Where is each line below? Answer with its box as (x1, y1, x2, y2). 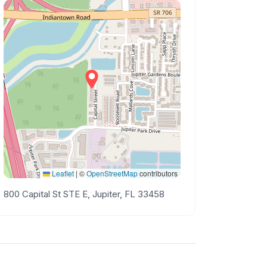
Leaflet (49, 168, 74, 178)
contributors (137, 168, 178, 178)
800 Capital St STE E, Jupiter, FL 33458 (4, 188, 165, 200)
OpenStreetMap (86, 168, 138, 178)
